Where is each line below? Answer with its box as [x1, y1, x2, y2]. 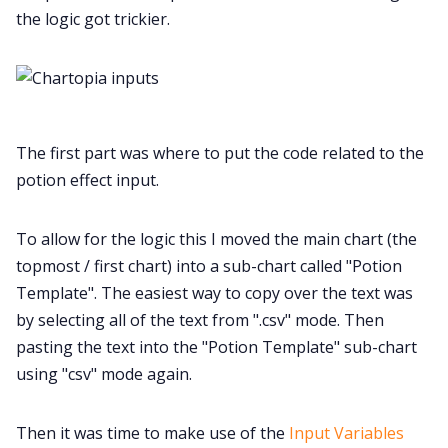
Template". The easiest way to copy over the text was [16, 282, 413, 305]
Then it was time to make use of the [16, 422, 289, 445]
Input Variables [289, 422, 404, 445]
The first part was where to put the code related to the [16, 142, 424, 165]
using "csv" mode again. [16, 363, 192, 386]
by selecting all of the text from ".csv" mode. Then [16, 309, 384, 332]
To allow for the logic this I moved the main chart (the [16, 228, 417, 251]
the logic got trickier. [16, 8, 170, 31]
